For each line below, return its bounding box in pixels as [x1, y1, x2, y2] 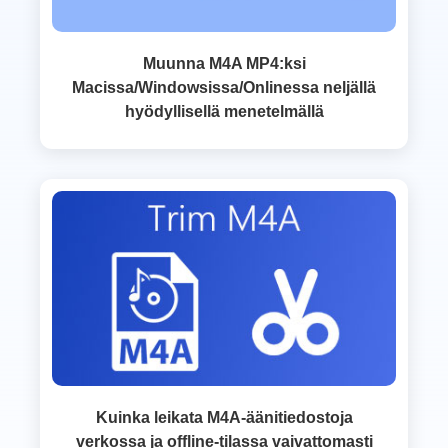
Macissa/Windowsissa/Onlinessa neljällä [72, 79, 376, 97]
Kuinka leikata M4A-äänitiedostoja [95, 409, 353, 427]
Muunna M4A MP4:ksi [142, 55, 306, 73]
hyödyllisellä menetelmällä [124, 103, 324, 121]
